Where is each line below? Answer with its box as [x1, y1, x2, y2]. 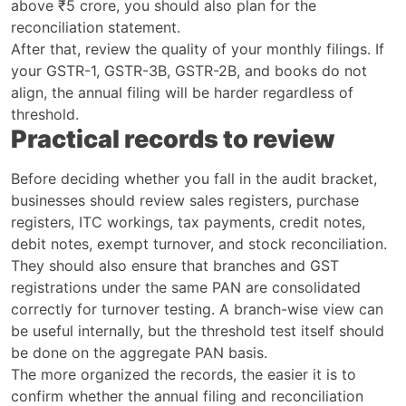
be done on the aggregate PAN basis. [11, 343, 267, 362]
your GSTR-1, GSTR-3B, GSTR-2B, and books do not [11, 61, 367, 80]
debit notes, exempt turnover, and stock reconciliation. [11, 234, 387, 253]
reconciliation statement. [11, 17, 180, 36]
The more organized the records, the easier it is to [11, 364, 356, 383]
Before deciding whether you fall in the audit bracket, [11, 169, 377, 188]
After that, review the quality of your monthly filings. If [11, 39, 384, 58]
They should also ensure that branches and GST [11, 256, 339, 275]
